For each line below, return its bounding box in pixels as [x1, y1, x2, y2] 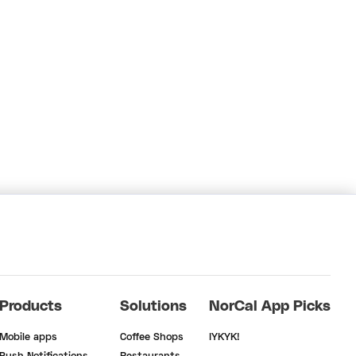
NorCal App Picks [209, 300, 331, 315]
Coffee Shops [120, 333, 184, 343]
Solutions [120, 300, 187, 315]
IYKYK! [209, 333, 240, 343]
